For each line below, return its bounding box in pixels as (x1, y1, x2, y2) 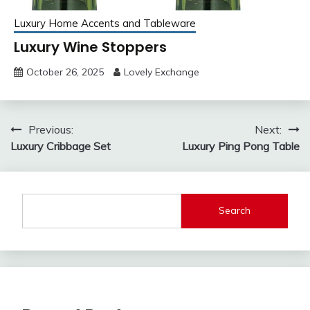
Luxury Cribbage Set (10, 138, 111, 153)
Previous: (28, 122, 73, 136)
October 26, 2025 (26, 65, 104, 78)
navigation (10, 145, 105, 169)
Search (219, 204, 251, 217)
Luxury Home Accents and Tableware (14, 16, 196, 30)
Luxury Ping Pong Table (182, 138, 300, 153)
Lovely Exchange (124, 65, 199, 78)
